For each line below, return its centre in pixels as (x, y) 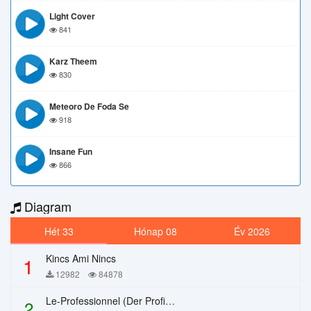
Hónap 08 (155, 231)
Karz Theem (73, 61)
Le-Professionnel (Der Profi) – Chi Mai (170, 301)
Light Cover (72, 16)
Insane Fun (71, 151)
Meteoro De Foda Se (89, 106)
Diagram (46, 206)
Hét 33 (59, 231)
